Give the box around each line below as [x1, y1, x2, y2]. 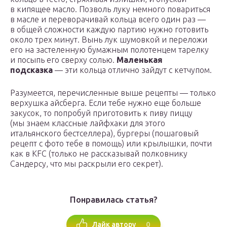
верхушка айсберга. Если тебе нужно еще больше [10, 98, 201, 108]
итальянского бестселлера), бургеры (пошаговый [10, 129, 199, 138]
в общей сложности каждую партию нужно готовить [10, 25, 208, 34]
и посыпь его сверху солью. [10, 55, 117, 65]
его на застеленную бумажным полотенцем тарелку [10, 45, 209, 55]
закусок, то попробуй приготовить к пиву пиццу [10, 108, 193, 118]
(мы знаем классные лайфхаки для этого [10, 119, 165, 128]
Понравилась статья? [69, 195, 158, 205]
